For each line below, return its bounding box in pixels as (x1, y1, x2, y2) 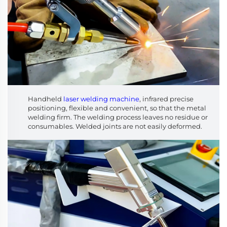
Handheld (28, 94, 63, 103)
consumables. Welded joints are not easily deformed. (28, 122, 202, 130)
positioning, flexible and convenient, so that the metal (28, 103, 206, 112)
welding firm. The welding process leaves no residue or (28, 112, 208, 121)
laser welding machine (63, 94, 139, 103)
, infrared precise (139, 94, 194, 103)
